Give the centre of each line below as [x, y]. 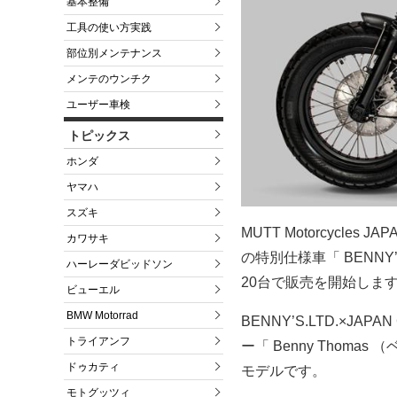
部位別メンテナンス [114, 54]
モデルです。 [284, 371]
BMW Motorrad [102, 316]
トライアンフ [98, 342]
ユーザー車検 [98, 105]
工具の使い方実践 [109, 28]
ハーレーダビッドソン [120, 265]
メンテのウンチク [109, 79]
